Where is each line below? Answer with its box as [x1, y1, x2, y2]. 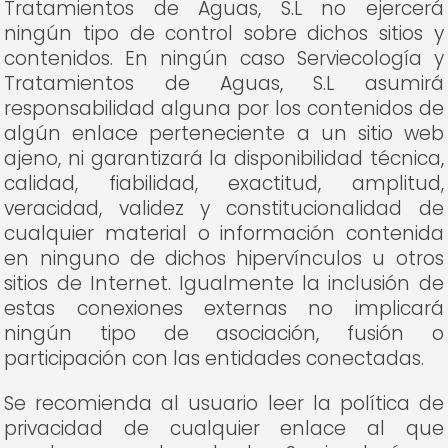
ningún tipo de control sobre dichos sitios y [4, 20, 444, 47]
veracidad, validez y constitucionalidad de [4, 195, 444, 222]
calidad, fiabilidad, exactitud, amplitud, [4, 170, 444, 197]
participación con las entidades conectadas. [4, 345, 425, 372]
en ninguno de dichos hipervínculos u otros [4, 245, 444, 272]
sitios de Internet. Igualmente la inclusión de [4, 270, 444, 297]
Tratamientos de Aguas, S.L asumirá [4, 70, 444, 97]
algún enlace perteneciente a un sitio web [4, 120, 444, 147]
